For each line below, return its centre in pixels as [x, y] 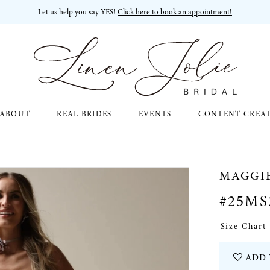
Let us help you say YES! [78, 12]
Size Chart [243, 227]
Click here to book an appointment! [175, 12]
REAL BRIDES [84, 114]
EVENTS [155, 114]
